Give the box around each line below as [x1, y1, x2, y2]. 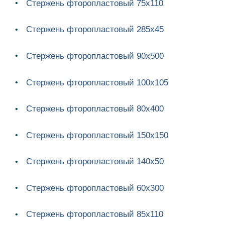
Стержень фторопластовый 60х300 [26, 183, 164, 193]
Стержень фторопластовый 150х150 [26, 130, 168, 140]
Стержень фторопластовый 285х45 [26, 25, 164, 35]
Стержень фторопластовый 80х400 [26, 104, 164, 114]
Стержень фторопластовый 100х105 [26, 77, 168, 87]
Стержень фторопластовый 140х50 [26, 157, 164, 167]
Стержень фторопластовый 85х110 [26, 209, 163, 219]
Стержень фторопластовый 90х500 [26, 51, 164, 61]
